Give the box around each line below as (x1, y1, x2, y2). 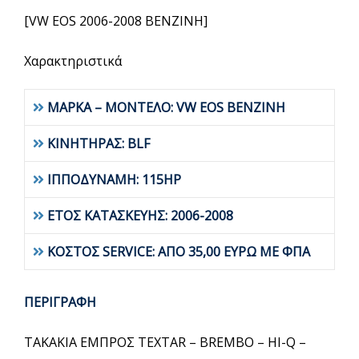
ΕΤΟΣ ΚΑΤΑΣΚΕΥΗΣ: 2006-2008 (47, 207, 236, 224)
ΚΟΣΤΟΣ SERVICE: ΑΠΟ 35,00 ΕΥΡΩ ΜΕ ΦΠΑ (47, 243, 310, 260)
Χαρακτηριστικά (24, 52, 122, 70)
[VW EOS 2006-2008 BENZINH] (24, 12, 208, 30)
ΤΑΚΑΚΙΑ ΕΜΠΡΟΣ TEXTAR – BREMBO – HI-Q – (24, 333, 306, 351)
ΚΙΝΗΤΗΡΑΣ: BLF (47, 135, 150, 152)
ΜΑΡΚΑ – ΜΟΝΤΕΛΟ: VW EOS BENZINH (47, 99, 285, 116)
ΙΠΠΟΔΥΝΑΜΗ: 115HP (47, 171, 181, 188)
